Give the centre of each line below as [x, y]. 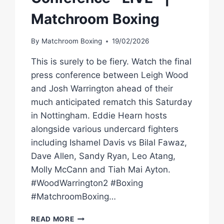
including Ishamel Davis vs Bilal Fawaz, [109, 143]
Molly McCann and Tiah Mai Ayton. [101, 170]
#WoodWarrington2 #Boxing [87, 183]
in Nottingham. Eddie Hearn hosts [99, 116]
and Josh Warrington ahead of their [102, 89]
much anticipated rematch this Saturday [112, 102]
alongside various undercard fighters [105, 129]
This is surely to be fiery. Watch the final [111, 62]
